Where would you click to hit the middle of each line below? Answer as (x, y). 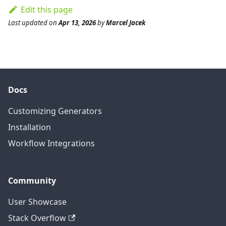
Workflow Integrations (51, 143)
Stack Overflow (37, 218)
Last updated (28, 22)
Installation (30, 127)
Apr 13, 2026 (77, 22)
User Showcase (37, 202)
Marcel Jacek (126, 22)
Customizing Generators (55, 111)
